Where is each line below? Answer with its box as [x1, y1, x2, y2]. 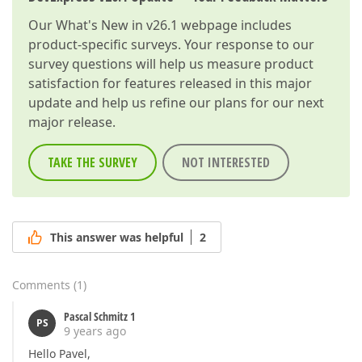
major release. [28, 113, 116, 131]
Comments [12, 277, 70, 293]
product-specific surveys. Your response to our [28, 36, 314, 53]
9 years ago [64, 323, 126, 339]
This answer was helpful [50, 229, 183, 246]
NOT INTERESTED [182, 154, 270, 171]
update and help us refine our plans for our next [28, 94, 324, 112]
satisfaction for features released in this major [28, 74, 312, 92]
